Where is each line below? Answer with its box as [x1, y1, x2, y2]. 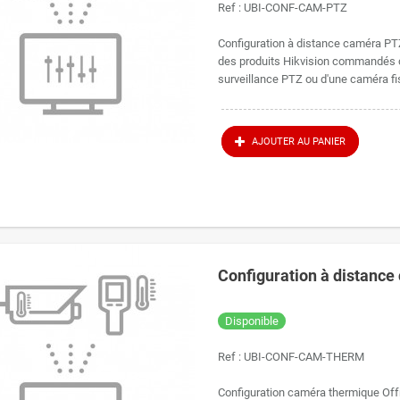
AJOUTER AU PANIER [251, 136, 346, 148]
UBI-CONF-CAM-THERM [244, 350, 365, 363]
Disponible [225, 314, 279, 328]
